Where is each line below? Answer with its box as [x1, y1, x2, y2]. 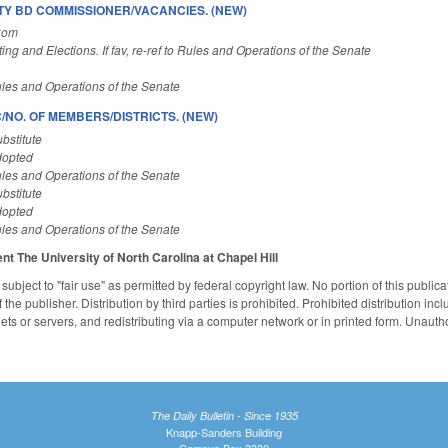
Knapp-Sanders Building [166, 423, 282, 440]
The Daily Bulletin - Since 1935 [150, 407, 298, 423]
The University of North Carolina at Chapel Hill [17, 248, 279, 267]
